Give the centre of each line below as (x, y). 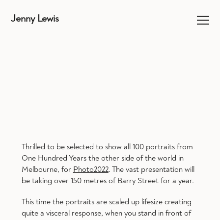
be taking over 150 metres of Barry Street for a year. (108, 180)
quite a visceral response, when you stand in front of (106, 213)
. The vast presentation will (151, 169)
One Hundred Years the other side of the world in (102, 158)
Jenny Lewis (35, 19)
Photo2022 (91, 169)
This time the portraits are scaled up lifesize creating (106, 202)
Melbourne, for (47, 169)
